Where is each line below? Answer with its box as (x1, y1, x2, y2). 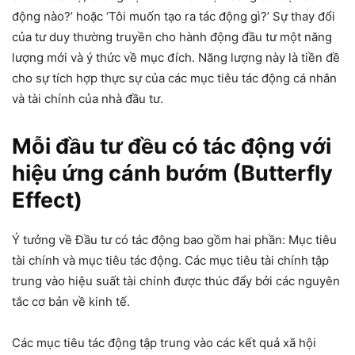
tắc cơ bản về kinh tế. (12, 293, 130, 309)
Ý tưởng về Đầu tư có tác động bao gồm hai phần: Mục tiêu (12, 231, 337, 247)
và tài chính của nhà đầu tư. (12, 90, 163, 106)
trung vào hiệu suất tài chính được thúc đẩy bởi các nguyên (12, 273, 340, 288)
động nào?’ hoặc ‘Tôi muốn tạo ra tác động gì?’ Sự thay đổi (12, 8, 335, 24)
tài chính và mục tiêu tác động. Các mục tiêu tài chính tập (12, 252, 329, 268)
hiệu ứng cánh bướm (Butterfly (12, 159, 333, 186)
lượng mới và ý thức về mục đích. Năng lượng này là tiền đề (12, 49, 340, 65)
